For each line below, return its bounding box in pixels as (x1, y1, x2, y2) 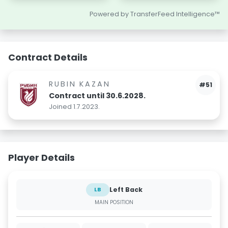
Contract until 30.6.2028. (49, 91, 146, 101)
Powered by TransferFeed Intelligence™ (90, 10, 220, 18)
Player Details (8, 151, 75, 164)
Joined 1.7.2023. (49, 102, 100, 111)
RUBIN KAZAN (49, 79, 110, 89)
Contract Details (8, 51, 88, 64)
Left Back (109, 185, 142, 194)
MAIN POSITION (95, 198, 133, 206)
